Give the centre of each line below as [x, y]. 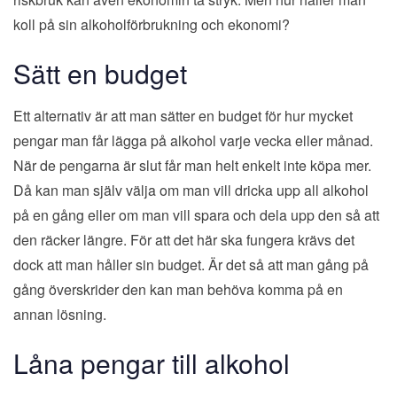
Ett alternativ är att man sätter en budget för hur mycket [183, 116]
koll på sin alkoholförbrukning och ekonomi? [152, 24]
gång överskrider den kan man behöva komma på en [178, 290]
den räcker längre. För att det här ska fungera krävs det [184, 240]
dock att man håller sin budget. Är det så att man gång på [191, 265]
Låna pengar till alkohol [152, 363]
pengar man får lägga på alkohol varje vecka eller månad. [193, 141]
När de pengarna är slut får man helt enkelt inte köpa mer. [192, 166]
